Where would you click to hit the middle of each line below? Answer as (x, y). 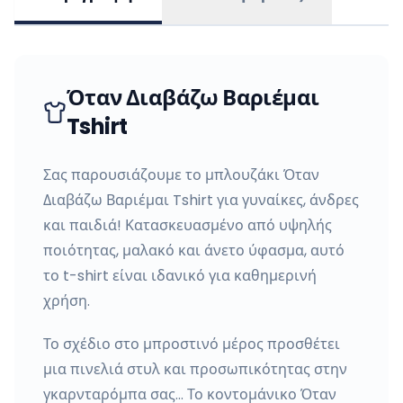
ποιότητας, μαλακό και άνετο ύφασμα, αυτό (194, 251)
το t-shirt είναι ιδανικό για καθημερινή (180, 276)
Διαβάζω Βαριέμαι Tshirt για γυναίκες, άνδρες (201, 200)
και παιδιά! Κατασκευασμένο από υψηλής (188, 225)
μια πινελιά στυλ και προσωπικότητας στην (195, 369)
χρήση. (67, 301)
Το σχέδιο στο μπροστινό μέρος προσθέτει (192, 344)
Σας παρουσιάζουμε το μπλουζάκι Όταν (181, 175)
